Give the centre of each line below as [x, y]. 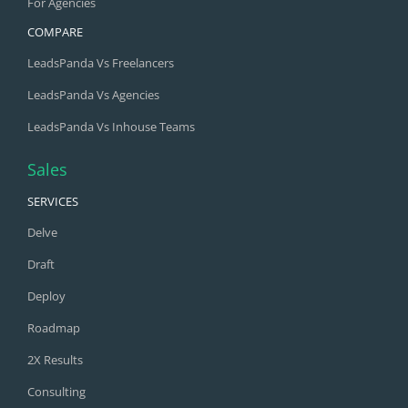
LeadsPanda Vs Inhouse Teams [111, 127]
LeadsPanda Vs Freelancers [100, 63]
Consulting [56, 392]
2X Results [55, 360]
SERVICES [52, 202]
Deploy [46, 296]
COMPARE [55, 32]
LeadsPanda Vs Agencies [93, 95]
